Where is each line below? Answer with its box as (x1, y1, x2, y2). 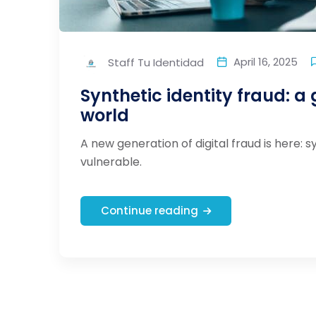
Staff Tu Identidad (105, 55, 204, 71)
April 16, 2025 (233, 54, 298, 69)
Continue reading (101, 203, 198, 219)
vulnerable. (80, 154, 142, 171)
